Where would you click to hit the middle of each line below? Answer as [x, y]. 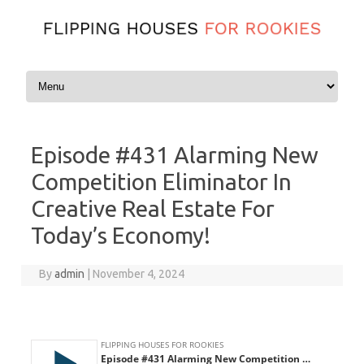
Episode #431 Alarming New [175, 154]
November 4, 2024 [139, 273]
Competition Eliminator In [161, 181]
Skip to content [61, 73]
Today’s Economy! [121, 235]
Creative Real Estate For [153, 208]
